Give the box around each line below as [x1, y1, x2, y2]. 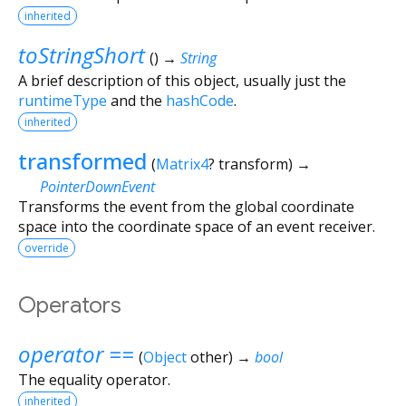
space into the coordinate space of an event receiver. [18, 216, 375, 237]
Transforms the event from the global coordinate [18, 196, 354, 217]
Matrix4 [155, 153, 208, 174]
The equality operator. [18, 369, 170, 390]
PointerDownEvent [40, 176, 155, 197]
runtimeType [18, 90, 107, 111]
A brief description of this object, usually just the [18, 70, 346, 91]
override [24, 239, 69, 256]
